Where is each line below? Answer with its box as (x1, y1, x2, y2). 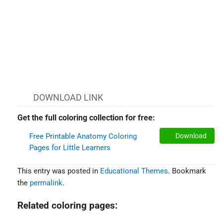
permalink (30, 178, 62, 187)
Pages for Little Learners (29, 143, 111, 152)
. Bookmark (168, 166, 206, 175)
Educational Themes (100, 166, 168, 175)
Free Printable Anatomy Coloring (29, 131, 137, 141)
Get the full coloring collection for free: (17, 112, 155, 122)
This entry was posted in (17, 166, 100, 175)
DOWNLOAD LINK (33, 92, 103, 103)
